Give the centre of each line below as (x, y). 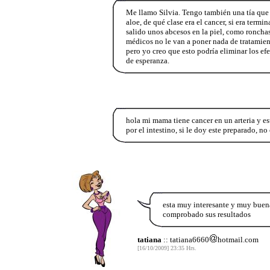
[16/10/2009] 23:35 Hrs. (167, 248)
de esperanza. (147, 60)
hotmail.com (238, 239)
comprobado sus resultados (207, 214)
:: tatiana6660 (185, 239)
